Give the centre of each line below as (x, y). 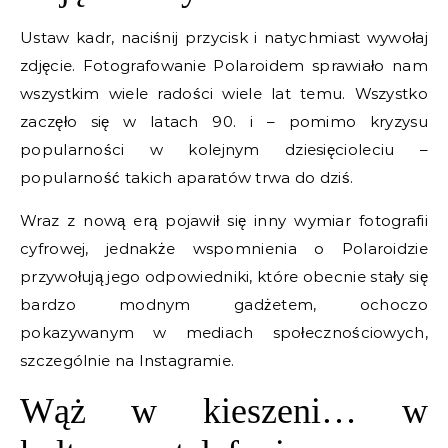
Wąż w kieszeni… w (224, 410)
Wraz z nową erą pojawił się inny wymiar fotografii (224, 220)
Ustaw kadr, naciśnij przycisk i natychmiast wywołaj (224, 37)
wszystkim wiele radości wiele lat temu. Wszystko (224, 93)
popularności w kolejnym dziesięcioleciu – (224, 149)
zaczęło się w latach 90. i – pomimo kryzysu (224, 121)
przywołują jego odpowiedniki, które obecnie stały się (224, 276)
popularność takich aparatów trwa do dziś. (187, 177)
